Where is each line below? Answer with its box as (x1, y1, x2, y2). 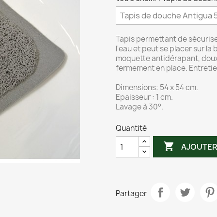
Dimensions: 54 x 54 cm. (116, 82, 198, 93)
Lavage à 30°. (116, 102, 163, 112)
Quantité (116, 123, 147, 134)
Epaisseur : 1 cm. (116, 92, 173, 103)
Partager (116, 188, 147, 199)
